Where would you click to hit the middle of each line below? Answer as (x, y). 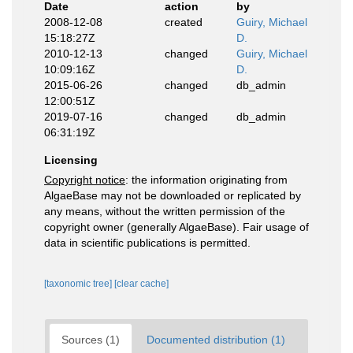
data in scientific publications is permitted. (147, 243)
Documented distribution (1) (216, 340)
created (183, 22)
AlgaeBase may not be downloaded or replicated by (173, 195)
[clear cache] (141, 284)
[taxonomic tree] (79, 284)
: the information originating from (206, 180)
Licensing (71, 160)
